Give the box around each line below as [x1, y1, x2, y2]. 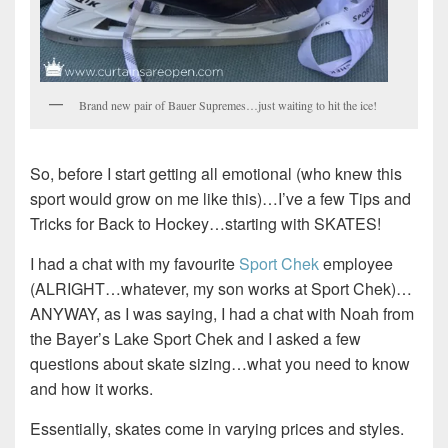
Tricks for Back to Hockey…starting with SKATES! [30, 212, 381, 236]
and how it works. [30, 377, 153, 401]
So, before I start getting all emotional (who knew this [30, 162, 402, 186]
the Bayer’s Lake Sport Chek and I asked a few [30, 327, 361, 351]
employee [319, 252, 393, 276]
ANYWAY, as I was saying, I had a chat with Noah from [30, 302, 414, 326]
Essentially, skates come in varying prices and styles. [30, 417, 404, 441]
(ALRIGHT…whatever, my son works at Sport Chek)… [30, 277, 412, 301]
